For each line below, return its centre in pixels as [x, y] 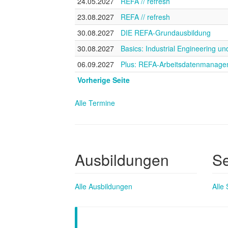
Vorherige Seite [104, 80]
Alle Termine [95, 103]
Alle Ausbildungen [104, 187]
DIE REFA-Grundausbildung [166, 32]
